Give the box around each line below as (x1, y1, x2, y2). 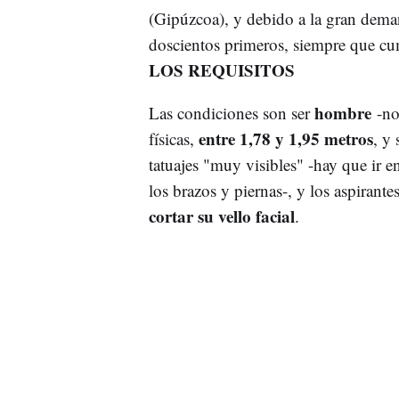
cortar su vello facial (148, 203, 295, 228)
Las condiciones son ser (148, 101, 314, 124)
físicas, (148, 126, 199, 150)
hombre (313, 100, 377, 125)
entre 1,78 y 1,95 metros (198, 126, 373, 151)
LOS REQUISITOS (148, 57, 295, 82)
